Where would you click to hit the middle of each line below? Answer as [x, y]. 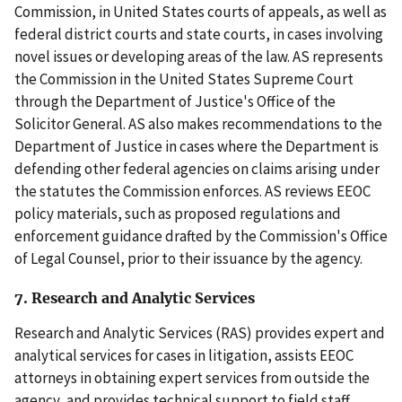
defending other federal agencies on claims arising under [197, 168]
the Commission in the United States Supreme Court [184, 79]
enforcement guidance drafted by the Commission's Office [201, 236]
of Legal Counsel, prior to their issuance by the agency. [188, 258]
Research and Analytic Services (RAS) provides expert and [200, 333]
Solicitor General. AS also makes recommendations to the [198, 123]
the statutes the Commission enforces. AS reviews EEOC [192, 191]
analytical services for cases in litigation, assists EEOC [184, 356]
